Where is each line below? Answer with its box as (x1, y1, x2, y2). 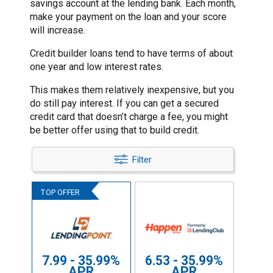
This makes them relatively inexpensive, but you (30, 84, 234, 96)
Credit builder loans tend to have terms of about (30, 48, 233, 60)
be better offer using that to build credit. (30, 124, 199, 136)
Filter (132, 154, 152, 165)
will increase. (30, 24, 85, 37)
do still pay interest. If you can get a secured (30, 97, 219, 110)
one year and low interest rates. (30, 61, 163, 73)
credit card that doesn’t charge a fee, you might (30, 111, 228, 123)
